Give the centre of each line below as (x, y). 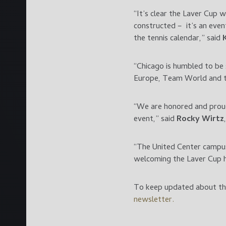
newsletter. (154, 200)
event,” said (155, 119)
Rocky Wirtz (200, 119)
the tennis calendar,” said (178, 39)
